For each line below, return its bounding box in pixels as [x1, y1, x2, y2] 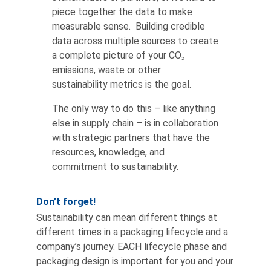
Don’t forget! [36, 195, 96, 207]
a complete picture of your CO [52, 49, 182, 61]
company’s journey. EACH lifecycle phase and [36, 240, 227, 252]
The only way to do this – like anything [52, 102, 216, 114]
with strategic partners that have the [52, 131, 211, 143]
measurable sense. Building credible [52, 20, 206, 32]
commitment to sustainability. [52, 160, 179, 172]
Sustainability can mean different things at [36, 211, 217, 223]
